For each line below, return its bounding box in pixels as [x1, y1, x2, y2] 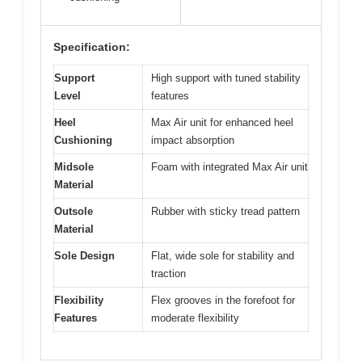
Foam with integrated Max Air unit [151, 160, 308, 173]
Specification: [53, 40, 130, 53]
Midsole [54, 160, 94, 173]
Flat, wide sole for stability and [151, 249, 294, 262]
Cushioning [54, 133, 112, 146]
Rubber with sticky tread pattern [151, 204, 300, 217]
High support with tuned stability [151, 71, 301, 84]
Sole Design [54, 249, 115, 262]
